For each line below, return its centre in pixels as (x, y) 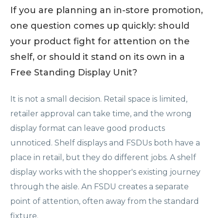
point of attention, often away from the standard (105, 201)
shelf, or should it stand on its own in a (98, 57)
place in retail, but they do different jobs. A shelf (103, 157)
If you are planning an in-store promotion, (107, 10)
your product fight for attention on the (100, 41)
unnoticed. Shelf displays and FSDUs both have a (105, 143)
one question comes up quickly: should (100, 26)
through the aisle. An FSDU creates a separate (100, 186)
